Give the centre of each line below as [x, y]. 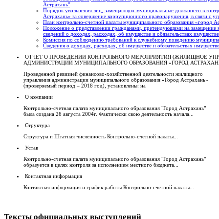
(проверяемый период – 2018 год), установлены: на [85, 86]
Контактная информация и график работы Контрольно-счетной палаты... [109, 187]
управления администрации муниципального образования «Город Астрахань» [116, 80]
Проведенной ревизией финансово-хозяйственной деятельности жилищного [113, 74]
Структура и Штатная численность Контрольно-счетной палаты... [101, 137]
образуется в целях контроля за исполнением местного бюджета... [101, 165]
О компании [39, 97]
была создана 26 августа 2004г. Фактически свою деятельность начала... [109, 114]
